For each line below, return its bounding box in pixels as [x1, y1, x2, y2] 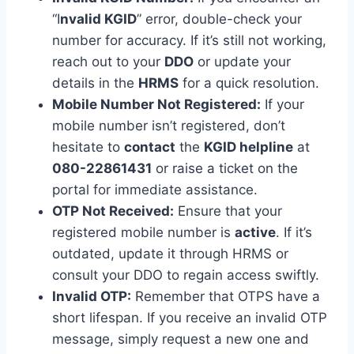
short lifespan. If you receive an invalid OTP [52, 310, 327, 326]
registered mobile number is [52, 224, 235, 241]
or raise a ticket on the [152, 160, 298, 177]
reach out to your [52, 54, 164, 70]
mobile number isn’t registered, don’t [52, 118, 285, 134]
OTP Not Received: [52, 203, 174, 220]
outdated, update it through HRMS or [52, 246, 288, 262]
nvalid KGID [60, 11, 137, 28]
